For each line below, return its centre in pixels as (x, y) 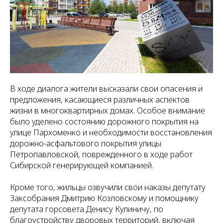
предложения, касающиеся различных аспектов (100, 100)
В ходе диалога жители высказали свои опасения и (106, 89)
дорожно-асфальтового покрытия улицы (86, 143)
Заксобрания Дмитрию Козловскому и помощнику (104, 198)
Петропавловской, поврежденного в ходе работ (101, 154)
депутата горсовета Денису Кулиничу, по (87, 209)
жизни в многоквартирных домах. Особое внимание (108, 111)
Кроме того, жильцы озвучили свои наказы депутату (108, 187)
